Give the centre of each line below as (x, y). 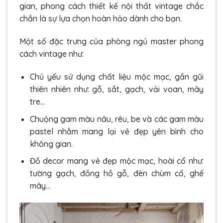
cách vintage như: (52, 54)
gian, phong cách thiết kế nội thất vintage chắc (111, 6)
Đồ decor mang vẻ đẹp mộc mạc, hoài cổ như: (116, 161)
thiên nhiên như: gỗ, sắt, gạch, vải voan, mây (116, 89)
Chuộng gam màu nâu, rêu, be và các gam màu (116, 119)
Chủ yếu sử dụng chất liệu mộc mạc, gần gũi (116, 77)
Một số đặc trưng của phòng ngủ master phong (111, 42)
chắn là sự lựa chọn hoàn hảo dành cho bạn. (102, 19)
